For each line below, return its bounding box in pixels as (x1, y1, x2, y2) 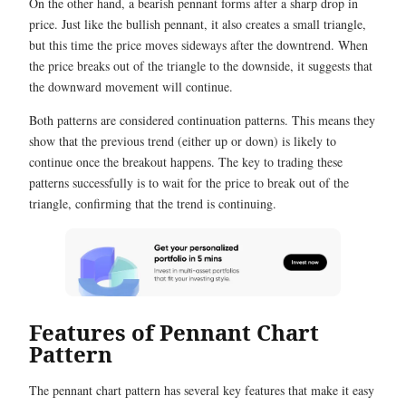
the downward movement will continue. (29, 78, 233, 95)
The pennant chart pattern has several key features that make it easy (29, 381, 374, 399)
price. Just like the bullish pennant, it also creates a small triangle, (29, 15, 366, 33)
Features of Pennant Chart (29, 316, 319, 347)
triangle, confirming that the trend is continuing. (29, 195, 276, 212)
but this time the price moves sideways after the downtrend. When (29, 36, 368, 53)
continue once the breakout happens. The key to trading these (29, 153, 343, 170)
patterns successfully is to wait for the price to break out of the (29, 174, 349, 191)
